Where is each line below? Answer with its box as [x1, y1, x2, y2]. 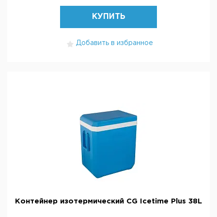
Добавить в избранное [76, 40, 153, 46]
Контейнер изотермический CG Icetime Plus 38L [15, 198, 202, 204]
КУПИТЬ [92, 13, 125, 20]
